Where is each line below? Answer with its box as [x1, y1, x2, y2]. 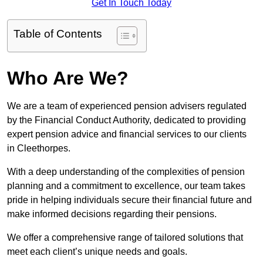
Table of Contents [14, 28, 102, 41]
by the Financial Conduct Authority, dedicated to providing [7, 115, 246, 126]
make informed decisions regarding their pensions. [7, 209, 219, 220]
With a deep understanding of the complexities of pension [7, 167, 245, 177]
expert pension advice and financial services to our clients [7, 129, 247, 140]
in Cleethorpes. [7, 143, 70, 154]
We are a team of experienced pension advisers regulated [7, 101, 247, 112]
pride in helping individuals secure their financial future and [7, 195, 252, 205]
